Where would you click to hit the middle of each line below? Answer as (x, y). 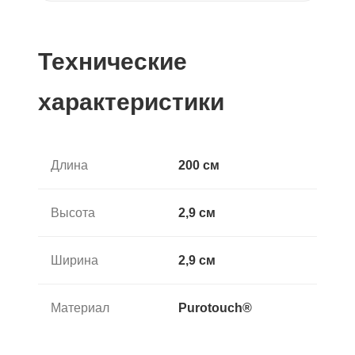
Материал (80, 308)
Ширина (74, 261)
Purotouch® (215, 308)
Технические (113, 62)
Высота (73, 213)
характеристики (131, 102)
